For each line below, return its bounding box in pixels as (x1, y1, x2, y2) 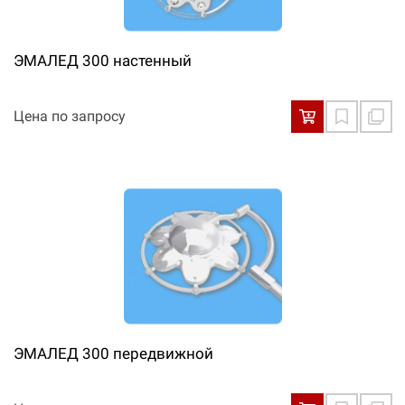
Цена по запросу (14, 108, 126, 125)
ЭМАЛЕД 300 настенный (14, 52, 192, 70)
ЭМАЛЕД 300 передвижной (14, 344, 213, 363)
